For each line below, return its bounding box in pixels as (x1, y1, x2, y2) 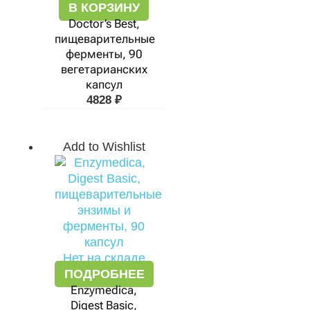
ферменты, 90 (65, 47, 143, 61)
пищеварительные (55, 32, 155, 46)
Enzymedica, (71, 283, 137, 297)
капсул (85, 77, 122, 91)
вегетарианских (60, 62, 147, 76)
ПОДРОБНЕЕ (64, 267, 145, 281)
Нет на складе (62, 251, 145, 265)
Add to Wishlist (62, 140, 145, 154)
